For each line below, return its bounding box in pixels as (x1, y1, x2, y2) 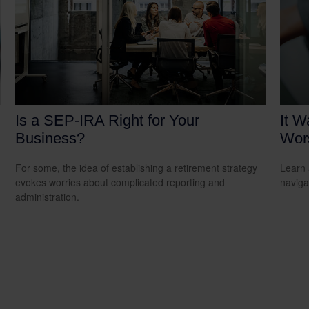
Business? (15, 129, 86, 147)
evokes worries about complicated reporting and (15, 175, 226, 189)
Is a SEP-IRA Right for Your (15, 111, 200, 129)
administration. (15, 189, 80, 203)
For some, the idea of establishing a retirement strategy (15, 160, 258, 175)
